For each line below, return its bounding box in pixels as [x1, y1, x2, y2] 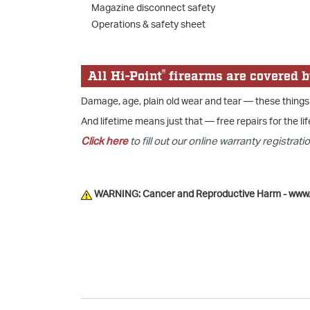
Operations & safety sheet [91, 18, 206, 30]
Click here [81, 134, 128, 148]
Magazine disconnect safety [91, 1, 215, 14]
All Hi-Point [88, 69, 162, 86]
